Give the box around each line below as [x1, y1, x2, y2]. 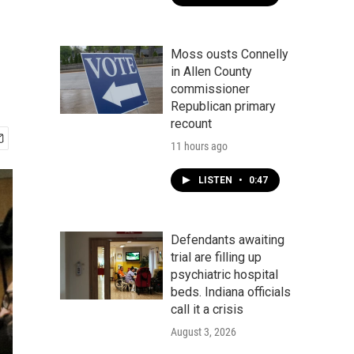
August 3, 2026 [171, 326, 236, 338]
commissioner [171, 81, 250, 96]
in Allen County [171, 64, 252, 79]
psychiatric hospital [171, 267, 278, 282]
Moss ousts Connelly [171, 47, 288, 62]
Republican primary [171, 99, 276, 114]
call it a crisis [171, 302, 243, 317]
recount [171, 116, 212, 131]
